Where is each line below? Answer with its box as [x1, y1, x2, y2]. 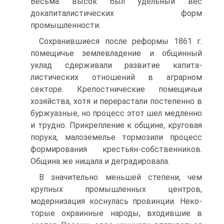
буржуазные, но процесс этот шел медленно [30, 108, 202, 118]
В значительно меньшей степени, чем [39, 172, 202, 182]
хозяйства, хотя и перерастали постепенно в [30, 96, 202, 106]
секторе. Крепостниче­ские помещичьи [30, 84, 202, 94]
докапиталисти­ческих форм [30, 8, 202, 18]
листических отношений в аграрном [30, 72, 202, 82]
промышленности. [30, 20, 100, 30]
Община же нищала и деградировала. [30, 156, 169, 166]
